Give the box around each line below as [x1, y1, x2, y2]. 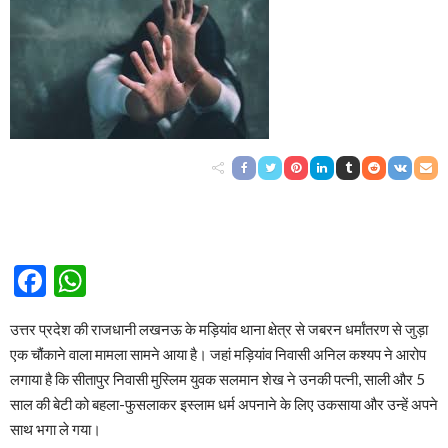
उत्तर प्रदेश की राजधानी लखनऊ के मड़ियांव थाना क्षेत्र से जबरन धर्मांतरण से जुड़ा [10, 320, 428, 339]
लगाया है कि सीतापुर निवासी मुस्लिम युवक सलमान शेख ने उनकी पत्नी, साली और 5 [10, 370, 425, 389]
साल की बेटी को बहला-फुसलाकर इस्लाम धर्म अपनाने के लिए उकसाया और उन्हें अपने [10, 395, 438, 414]
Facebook [46, 261, 178, 301]
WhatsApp [86, 261, 234, 301]
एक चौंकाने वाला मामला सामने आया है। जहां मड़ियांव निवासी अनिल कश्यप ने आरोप [10, 345, 426, 364]
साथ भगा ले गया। [10, 420, 101, 439]
